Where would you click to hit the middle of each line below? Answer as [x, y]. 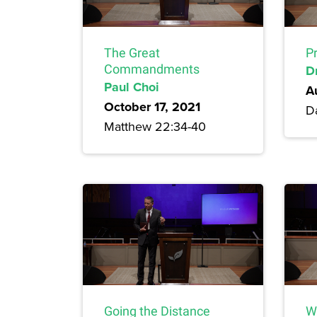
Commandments [152, 69]
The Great [132, 52]
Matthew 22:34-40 [155, 126]
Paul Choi [132, 87]
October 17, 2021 [152, 106]
